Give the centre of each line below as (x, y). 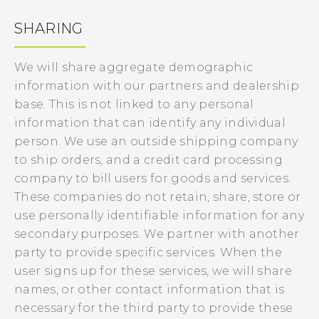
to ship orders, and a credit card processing (149, 160)
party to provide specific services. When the (148, 252)
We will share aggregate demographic (134, 67)
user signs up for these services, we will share (153, 271)
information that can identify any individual (150, 123)
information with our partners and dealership (157, 86)
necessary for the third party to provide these (154, 308)
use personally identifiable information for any (159, 215)
